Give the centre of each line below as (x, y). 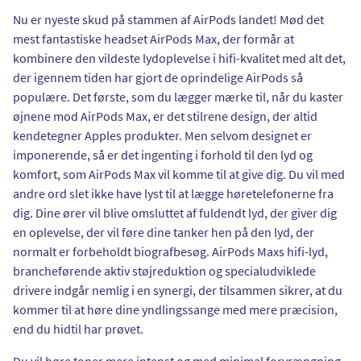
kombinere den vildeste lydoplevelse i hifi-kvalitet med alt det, (179, 58)
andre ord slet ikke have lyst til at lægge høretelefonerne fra (173, 193)
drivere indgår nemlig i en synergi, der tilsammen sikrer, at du (178, 290)
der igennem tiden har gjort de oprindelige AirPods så (158, 77)
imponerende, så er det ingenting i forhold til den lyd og (163, 154)
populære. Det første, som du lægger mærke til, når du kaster (178, 96)
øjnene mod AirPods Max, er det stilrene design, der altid (165, 116)
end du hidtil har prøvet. (78, 328)
